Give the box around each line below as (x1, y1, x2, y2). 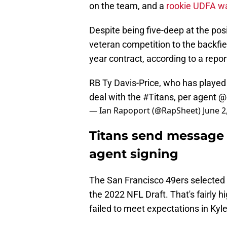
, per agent (174, 92, 218, 103)
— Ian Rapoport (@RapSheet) (89, 105, 203, 117)
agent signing (89, 146, 178, 162)
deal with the (89, 92, 143, 103)
